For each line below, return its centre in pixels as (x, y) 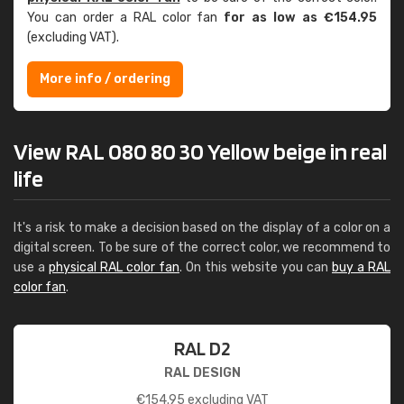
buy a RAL (361, 267)
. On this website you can (256, 267)
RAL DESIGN (202, 373)
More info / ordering (105, 79)
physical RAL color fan (114, 267)
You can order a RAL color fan (126, 18)
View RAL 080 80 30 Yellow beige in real (200, 151)
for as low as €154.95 (301, 18)
